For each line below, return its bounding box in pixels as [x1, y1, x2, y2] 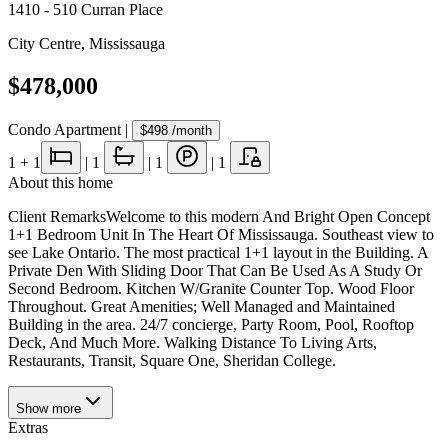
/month [168, 122, 212, 138]
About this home [8, 173, 113, 191]
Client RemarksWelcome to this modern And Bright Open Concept [8, 207, 430, 225]
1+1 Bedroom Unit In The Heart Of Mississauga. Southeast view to [8, 225, 434, 243]
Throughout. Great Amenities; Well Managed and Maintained [8, 297, 395, 315]
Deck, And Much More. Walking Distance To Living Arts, [8, 333, 377, 351]
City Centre [8, 35, 81, 52]
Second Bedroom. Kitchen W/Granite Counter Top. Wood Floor [8, 279, 414, 297]
